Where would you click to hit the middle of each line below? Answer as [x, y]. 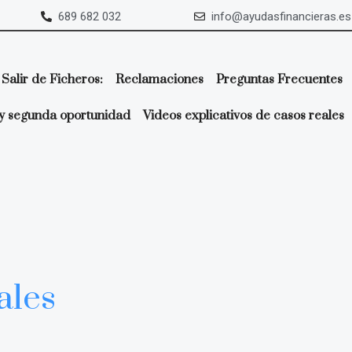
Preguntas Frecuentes [279, 80]
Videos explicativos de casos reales [243, 116]
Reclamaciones [159, 80]
